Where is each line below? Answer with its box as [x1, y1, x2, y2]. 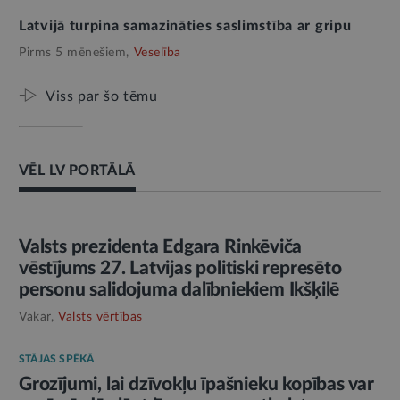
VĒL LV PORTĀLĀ [19, 162, 136, 178]
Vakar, [19, 310, 54, 323]
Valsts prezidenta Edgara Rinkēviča [19, 237, 303, 256]
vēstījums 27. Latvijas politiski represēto [19, 258, 342, 278]
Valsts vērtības [58, 310, 143, 323]
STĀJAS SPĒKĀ [19, 353, 95, 364]
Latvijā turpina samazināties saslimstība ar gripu [19, 18, 352, 33]
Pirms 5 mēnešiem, [19, 46, 129, 59]
